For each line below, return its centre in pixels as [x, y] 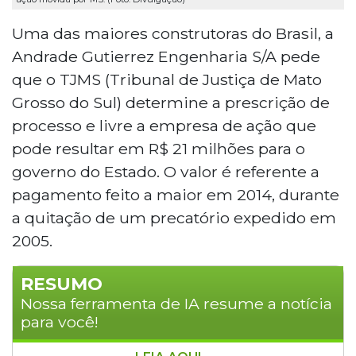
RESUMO [62, 284]
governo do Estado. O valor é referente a [166, 171]
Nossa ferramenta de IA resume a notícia [176, 303]
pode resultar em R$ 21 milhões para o [159, 148]
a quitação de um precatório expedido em [174, 217]
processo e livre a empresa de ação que [164, 125]
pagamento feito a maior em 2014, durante [176, 194]
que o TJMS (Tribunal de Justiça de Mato [167, 79]
